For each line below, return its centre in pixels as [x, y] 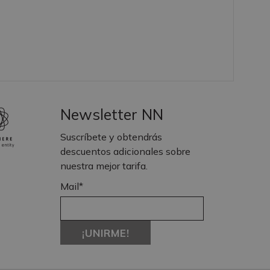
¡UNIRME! [105, 233]
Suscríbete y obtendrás [111, 137]
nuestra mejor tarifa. [104, 166]
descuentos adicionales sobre [126, 152]
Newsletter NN [112, 115]
